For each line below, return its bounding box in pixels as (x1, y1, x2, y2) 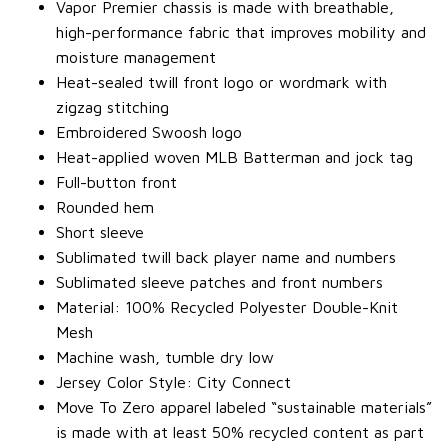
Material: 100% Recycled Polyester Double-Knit (56, 297, 398, 316)
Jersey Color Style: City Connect (56, 372, 291, 391)
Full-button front (56, 172, 177, 191)
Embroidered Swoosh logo (56, 122, 242, 141)
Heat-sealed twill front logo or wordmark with (56, 72, 387, 91)
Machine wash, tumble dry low (56, 347, 274, 366)
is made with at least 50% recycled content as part (56, 422, 424, 441)
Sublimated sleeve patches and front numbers (56, 272, 383, 291)
